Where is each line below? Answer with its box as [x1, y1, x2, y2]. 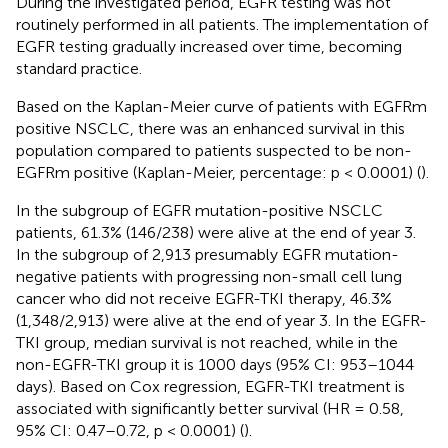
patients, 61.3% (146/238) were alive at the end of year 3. [16, 222, 416, 242]
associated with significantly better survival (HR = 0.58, [16, 398, 404, 418]
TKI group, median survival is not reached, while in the [16, 332, 398, 352]
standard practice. [16, 58, 142, 78]
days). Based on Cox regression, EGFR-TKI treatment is [16, 376, 405, 396]
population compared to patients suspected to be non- [16, 140, 412, 160]
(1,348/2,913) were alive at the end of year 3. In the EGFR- [16, 310, 427, 330]
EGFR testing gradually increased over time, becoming [16, 36, 402, 56]
